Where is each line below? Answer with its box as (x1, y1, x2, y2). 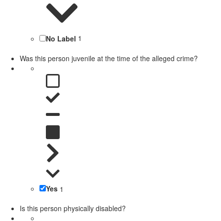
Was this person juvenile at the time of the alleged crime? (20, 53, 198, 63)
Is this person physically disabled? (20, 203, 126, 214)
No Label (46, 33, 76, 43)
